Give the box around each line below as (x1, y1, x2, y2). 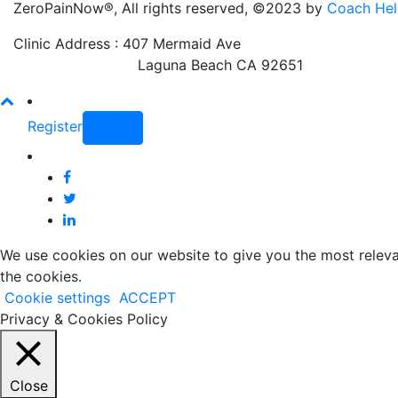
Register (28, 117, 83, 136)
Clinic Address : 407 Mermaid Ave (13, 35, 241, 52)
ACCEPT (119, 289, 176, 306)
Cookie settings (4, 289, 110, 306)
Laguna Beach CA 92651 (13, 56, 303, 74)
